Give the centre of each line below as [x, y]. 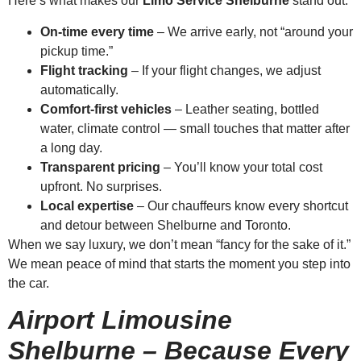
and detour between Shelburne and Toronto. [166, 225]
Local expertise [87, 205]
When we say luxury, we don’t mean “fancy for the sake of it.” [179, 244]
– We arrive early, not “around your [253, 31]
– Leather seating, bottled [245, 109]
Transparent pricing [100, 167]
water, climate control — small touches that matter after [195, 128]
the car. [29, 283]
